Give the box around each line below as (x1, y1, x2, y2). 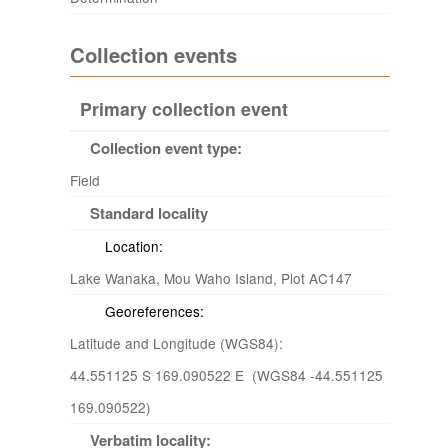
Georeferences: (105, 301, 204, 321)
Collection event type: (90, 137, 242, 159)
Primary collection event (80, 96, 288, 121)
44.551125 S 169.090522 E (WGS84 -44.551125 (70, 365, 383, 385)
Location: (105, 236, 163, 256)
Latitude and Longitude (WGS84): (70, 333, 287, 353)
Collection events (70, 40, 237, 69)
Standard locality (90, 202, 208, 224)
